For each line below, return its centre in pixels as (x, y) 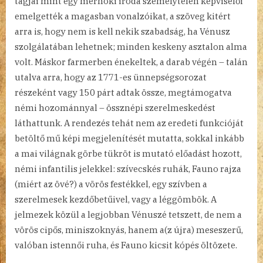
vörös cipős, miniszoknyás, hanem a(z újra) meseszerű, (129, 230)
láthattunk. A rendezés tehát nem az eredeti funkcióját (129, 123)
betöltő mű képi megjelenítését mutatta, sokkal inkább (129, 138)
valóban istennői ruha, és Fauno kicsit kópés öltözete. (126, 245)
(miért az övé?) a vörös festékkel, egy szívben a (111, 184)
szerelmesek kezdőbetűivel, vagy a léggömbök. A (116, 199)
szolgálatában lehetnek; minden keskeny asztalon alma (131, 46)
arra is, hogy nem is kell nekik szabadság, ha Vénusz (122, 31)
